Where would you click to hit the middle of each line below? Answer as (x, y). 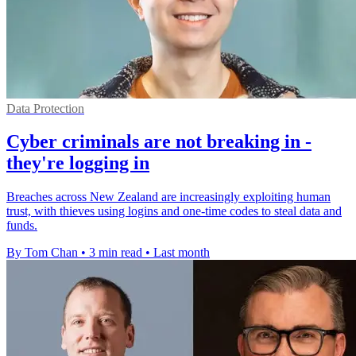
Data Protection (45, 108)
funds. (22, 226)
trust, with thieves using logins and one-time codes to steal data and (174, 211)
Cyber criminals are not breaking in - (159, 142)
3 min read (116, 253)
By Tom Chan (42, 253)
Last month (182, 253)
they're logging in (78, 163)
